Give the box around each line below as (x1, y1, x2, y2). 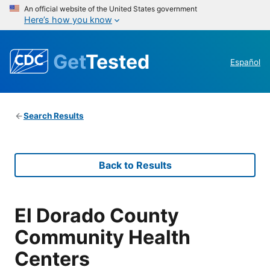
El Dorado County (14, 203, 179, 227)
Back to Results (98, 159, 172, 172)
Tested (86, 49, 149, 74)
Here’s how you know (24, 14, 112, 25)
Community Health (14, 225, 190, 249)
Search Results (23, 111, 84, 121)
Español (230, 57, 260, 67)
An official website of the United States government (24, 4, 197, 13)
